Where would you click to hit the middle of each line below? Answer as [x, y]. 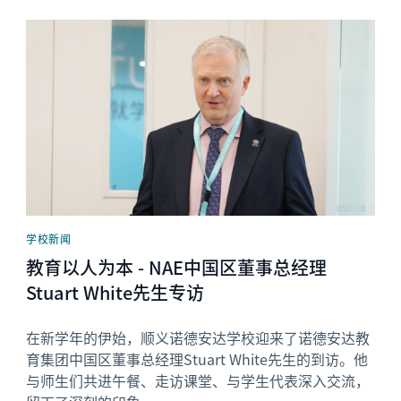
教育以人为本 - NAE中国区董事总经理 [177, 267]
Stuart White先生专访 [115, 292]
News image [65, 27]
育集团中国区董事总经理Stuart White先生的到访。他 [197, 359]
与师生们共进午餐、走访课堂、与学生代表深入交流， [198, 380]
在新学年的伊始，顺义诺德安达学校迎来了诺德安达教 [198, 337]
